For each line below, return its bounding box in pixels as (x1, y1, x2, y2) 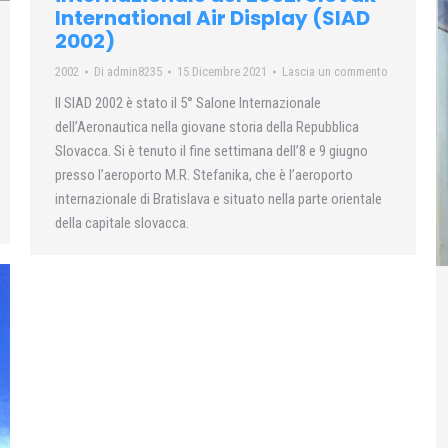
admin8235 (107, 64, 162, 80)
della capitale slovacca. (55, 214, 189, 233)
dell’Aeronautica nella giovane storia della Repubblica (55, 118, 359, 137)
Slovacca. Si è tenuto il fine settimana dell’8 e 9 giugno (55, 142, 368, 161)
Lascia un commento (282, 64, 388, 80)
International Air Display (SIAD (55, 4, 370, 33)
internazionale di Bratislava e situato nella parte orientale (55, 190, 382, 209)
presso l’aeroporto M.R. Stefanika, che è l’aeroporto (55, 166, 353, 185)
